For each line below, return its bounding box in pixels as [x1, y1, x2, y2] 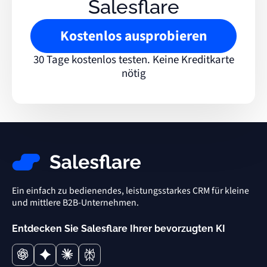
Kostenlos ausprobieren [60, 26, 207, 46]
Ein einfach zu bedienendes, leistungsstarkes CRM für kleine [11, 184, 249, 198]
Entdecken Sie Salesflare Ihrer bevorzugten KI [11, 222, 225, 234]
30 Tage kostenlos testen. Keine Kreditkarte [33, 51, 234, 68]
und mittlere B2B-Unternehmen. [11, 196, 139, 210]
